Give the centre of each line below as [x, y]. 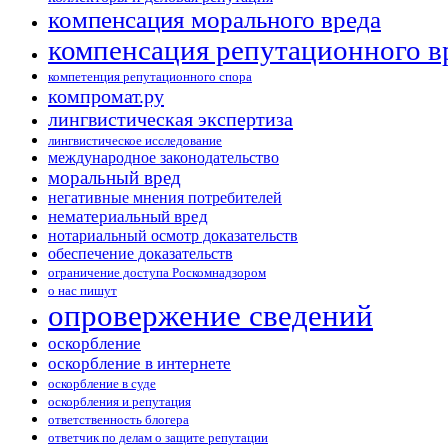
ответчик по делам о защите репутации [158, 438]
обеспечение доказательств [140, 254]
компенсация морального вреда [214, 20]
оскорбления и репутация [119, 402]
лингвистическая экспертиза [170, 119]
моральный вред [114, 178]
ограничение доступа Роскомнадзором [157, 273]
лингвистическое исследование [135, 141]
